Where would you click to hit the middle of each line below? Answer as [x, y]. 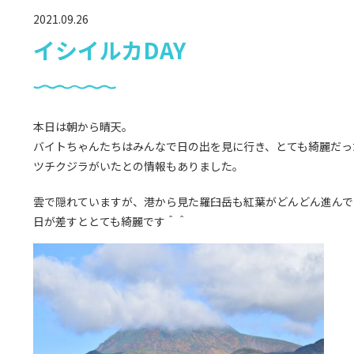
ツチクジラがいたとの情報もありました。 [138, 166]
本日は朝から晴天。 [83, 126]
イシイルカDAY [109, 49]
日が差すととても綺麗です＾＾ [110, 221]
